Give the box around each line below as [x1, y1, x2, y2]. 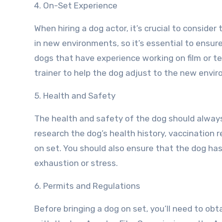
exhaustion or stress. [34, 158, 118, 168]
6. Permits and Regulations [34, 181, 140, 191]
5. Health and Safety [34, 91, 115, 101]
